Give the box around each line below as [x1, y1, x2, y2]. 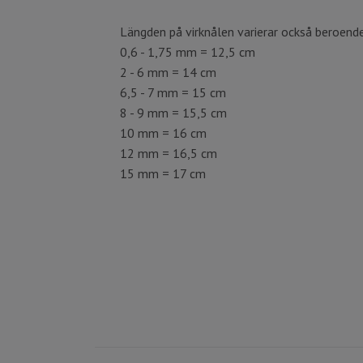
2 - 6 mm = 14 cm [120, 64, 216, 80]
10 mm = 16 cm [120, 125, 207, 141]
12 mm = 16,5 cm [120, 145, 217, 161]
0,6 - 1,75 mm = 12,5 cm [120, 44, 255, 60]
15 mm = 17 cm [120, 165, 206, 181]
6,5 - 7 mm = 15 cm [120, 84, 226, 100]
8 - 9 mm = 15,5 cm [120, 105, 227, 121]
